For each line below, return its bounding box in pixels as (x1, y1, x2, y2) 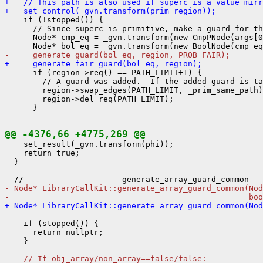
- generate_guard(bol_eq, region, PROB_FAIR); (5, 50, 230, 59)
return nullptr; (5, 227, 103, 237)
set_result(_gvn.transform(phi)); (5, 139, 174, 149)
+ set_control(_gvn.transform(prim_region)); (5, 6, 216, 15)
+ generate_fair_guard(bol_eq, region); (5, 59, 202, 68)
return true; (5, 148, 80, 157)
